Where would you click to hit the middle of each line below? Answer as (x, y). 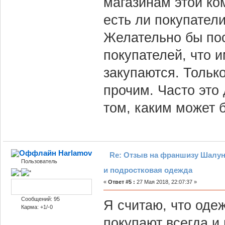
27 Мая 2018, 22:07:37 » (166, 182)
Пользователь (39, 161)
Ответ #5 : (121, 182)
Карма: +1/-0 (37, 207)
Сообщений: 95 (40, 199)
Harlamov (75, 153)
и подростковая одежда (148, 170)
